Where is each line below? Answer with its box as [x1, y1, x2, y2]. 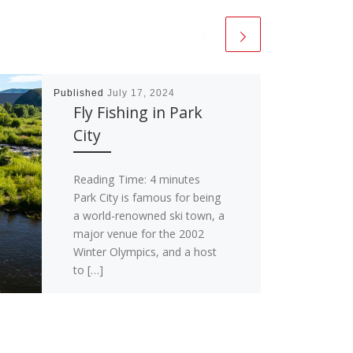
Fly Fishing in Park [72, 102, 203, 124]
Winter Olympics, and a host [72, 244, 217, 259]
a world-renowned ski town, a [72, 208, 225, 223]
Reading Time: [72, 172, 150, 187]
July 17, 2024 [106, 87, 175, 99]
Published [53, 87, 107, 99]
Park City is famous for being [72, 190, 221, 205]
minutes [158, 172, 200, 187]
